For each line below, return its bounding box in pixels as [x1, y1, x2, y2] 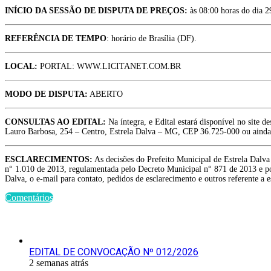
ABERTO [88, 90, 123, 99]
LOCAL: [5, 62, 38, 71]
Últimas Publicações [5, 214, 92, 226]
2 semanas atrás [29, 258, 88, 269]
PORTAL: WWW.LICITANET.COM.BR [38, 62, 181, 71]
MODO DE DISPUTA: [5, 90, 88, 99]
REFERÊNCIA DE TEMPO [5, 34, 106, 44]
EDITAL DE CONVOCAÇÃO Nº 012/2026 [29, 246, 198, 258]
